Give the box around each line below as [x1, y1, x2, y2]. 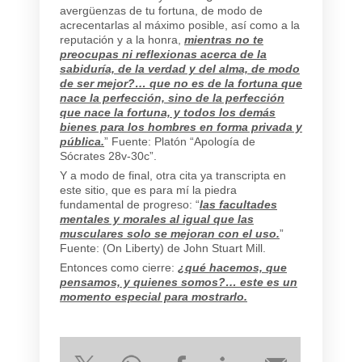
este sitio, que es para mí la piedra [60, 183, 237, 196]
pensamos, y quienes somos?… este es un [60, 275, 297, 288]
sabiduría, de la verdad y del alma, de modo [60, 61, 300, 75]
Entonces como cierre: [60, 260, 178, 274]
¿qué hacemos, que [178, 260, 287, 274]
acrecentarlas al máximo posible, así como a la [60, 18, 300, 32]
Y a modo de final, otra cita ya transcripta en [60, 168, 286, 182]
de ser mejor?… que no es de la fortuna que [60, 76, 302, 90]
